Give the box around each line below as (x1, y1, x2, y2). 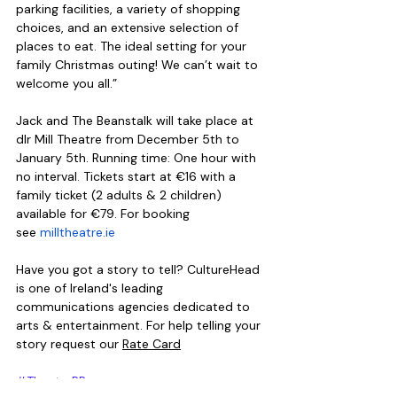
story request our (16, 336, 122, 353)
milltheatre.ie (40, 224, 115, 241)
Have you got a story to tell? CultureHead (16, 261, 263, 278)
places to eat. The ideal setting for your (16, 38, 250, 55)
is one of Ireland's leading (16, 280, 167, 297)
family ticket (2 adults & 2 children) (16, 187, 225, 204)
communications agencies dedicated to (16, 299, 253, 315)
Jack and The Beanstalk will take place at (16, 113, 257, 129)
